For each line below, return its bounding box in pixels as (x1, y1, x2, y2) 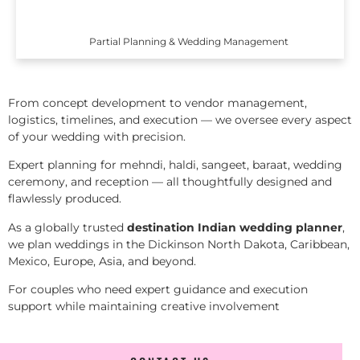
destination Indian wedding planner (127, 219, 342, 235)
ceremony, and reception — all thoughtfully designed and (8, 174, 332, 190)
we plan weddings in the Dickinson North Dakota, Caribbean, (8, 236, 350, 252)
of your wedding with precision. (8, 129, 186, 145)
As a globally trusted (8, 219, 127, 235)
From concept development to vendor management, (8, 96, 307, 111)
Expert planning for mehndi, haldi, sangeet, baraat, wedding (8, 157, 342, 173)
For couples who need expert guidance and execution (8, 282, 308, 297)
